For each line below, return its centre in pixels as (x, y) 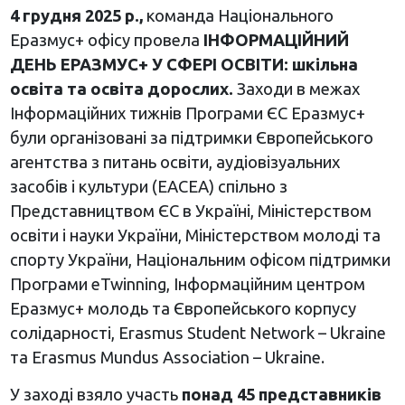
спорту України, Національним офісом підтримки (200, 260)
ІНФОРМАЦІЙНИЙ (274, 40)
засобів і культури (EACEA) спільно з (148, 187)
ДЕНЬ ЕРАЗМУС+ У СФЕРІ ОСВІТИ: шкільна (184, 65)
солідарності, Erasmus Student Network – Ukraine (198, 333)
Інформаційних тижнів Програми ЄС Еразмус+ (187, 113)
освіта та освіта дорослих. (123, 89)
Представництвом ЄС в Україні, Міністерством (190, 211)
